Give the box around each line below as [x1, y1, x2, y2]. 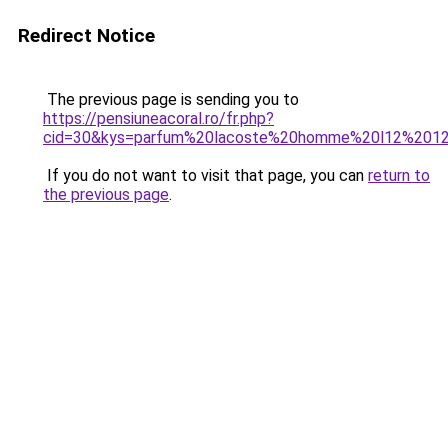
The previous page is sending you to [43, 90, 299, 109]
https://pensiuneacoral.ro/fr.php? [43, 109, 274, 128]
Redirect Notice [18, 24, 155, 47]
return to [368, 166, 430, 185]
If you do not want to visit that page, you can [43, 166, 368, 185]
